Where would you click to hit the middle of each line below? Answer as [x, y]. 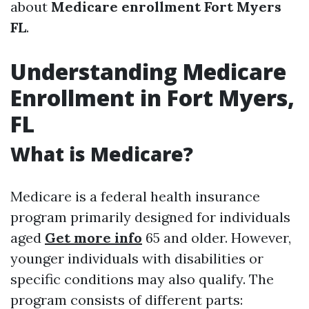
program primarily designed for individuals [150, 217]
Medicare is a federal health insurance [135, 196]
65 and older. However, [217, 238]
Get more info [93, 238]
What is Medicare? [102, 154]
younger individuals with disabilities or [137, 258]
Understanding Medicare [148, 71]
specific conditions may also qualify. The [142, 279]
